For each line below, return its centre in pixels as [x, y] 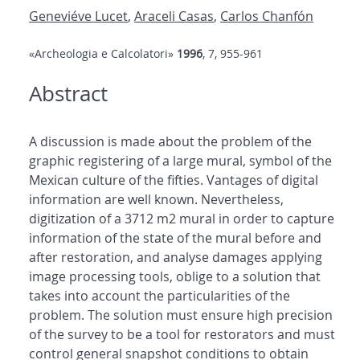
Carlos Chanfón [267, 16]
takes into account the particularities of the [160, 296]
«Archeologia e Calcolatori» [103, 54]
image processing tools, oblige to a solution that [175, 277]
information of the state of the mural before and [175, 238]
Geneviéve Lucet [78, 16]
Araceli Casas [174, 16]
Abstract [68, 94]
